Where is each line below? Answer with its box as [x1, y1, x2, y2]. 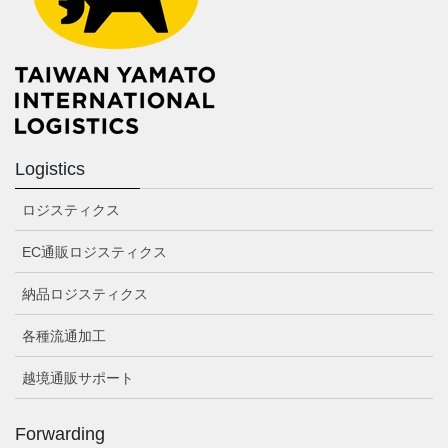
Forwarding [15, 423, 105, 444]
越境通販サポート [22, 369, 134, 386]
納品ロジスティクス [22, 285, 148, 302]
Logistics [15, 158, 85, 179]
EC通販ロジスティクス [22, 243, 167, 260]
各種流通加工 [22, 327, 106, 344]
